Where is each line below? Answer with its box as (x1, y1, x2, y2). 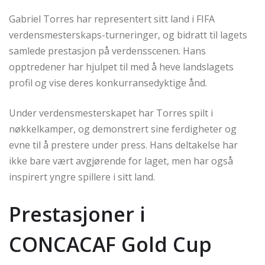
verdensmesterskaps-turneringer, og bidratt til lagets (9, 28, 247, 41)
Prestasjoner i (9, 200, 146, 228)
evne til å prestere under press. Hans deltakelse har (9, 138, 238, 151)
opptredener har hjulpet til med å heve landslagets (9, 60, 234, 73)
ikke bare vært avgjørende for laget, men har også (9, 154, 233, 167)
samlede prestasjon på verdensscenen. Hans (9, 44, 206, 57)
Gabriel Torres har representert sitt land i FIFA (9, 12, 215, 25)
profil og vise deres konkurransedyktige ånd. (9, 76, 207, 89)
